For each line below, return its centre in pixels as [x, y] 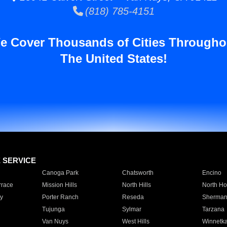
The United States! [113, 59]
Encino [212, 173]
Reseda [133, 197]
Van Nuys [55, 221]
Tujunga [53, 209]
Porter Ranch [60, 197]
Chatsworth [138, 173]
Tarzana [213, 209]
